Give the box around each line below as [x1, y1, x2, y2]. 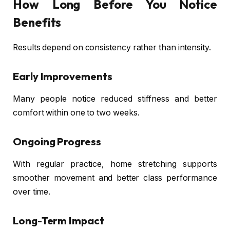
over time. [13, 187, 51, 197]
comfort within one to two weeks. [13, 108, 140, 118]
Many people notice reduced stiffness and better [13, 94, 217, 104]
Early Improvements [13, 69, 112, 83]
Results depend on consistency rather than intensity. [13, 43, 211, 53]
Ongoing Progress [13, 135, 101, 148]
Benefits [13, 14, 62, 30]
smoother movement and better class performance [13, 173, 217, 183]
